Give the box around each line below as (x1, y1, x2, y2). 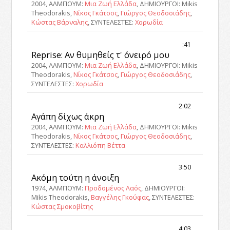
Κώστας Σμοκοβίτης (31, 202, 93, 212)
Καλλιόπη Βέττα (75, 140, 126, 150)
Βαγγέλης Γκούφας (91, 193, 149, 202)
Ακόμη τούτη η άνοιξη (31, 171, 120, 184)
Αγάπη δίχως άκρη (31, 110, 105, 122)
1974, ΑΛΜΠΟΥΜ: (31, 183, 85, 193)
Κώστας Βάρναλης (31, 17, 88, 27)
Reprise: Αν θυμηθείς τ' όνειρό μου (31, 48, 170, 61)
